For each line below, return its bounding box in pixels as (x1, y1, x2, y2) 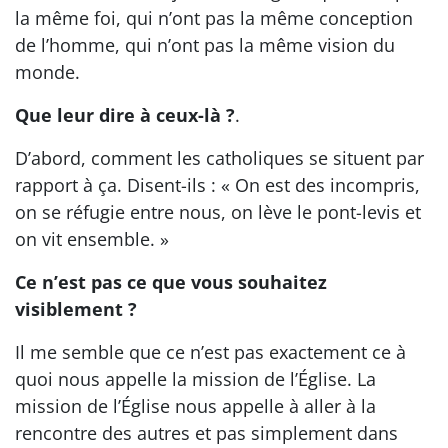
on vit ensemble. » (15, 227, 169, 251)
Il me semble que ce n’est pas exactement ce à (15, 340, 406, 364)
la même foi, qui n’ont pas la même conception (15, 6, 413, 30)
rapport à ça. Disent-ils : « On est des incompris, (15, 173, 420, 197)
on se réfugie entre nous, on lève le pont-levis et (15, 200, 421, 224)
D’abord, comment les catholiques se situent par (15, 146, 424, 170)
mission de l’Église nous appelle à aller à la (15, 394, 376, 418)
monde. (15, 60, 80, 84)
